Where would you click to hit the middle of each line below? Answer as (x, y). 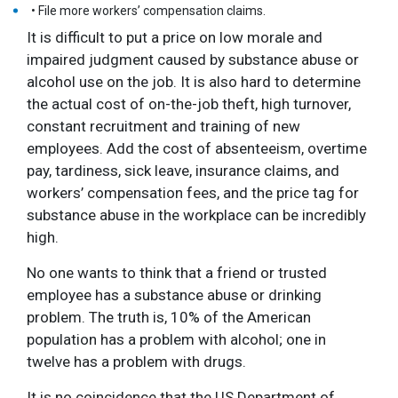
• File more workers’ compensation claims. (148, 10)
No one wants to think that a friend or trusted (176, 272)
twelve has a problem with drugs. (136, 361)
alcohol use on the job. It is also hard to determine (193, 81)
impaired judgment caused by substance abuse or (192, 59)
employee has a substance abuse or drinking (174, 295)
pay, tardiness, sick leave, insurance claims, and (183, 170)
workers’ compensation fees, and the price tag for (192, 192)
